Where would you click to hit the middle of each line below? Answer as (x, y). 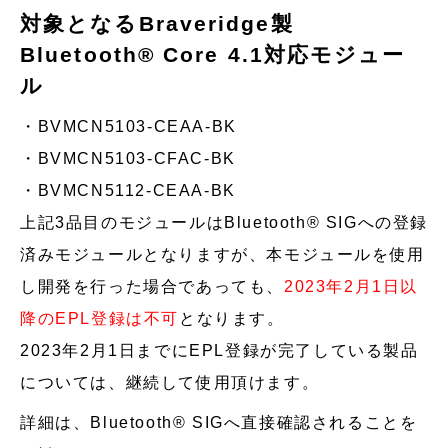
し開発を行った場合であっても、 (152, 286)
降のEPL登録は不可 (99, 318)
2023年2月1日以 (351, 286)
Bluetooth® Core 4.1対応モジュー (213, 54)
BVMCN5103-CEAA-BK (137, 126)
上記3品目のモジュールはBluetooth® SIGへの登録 (224, 222)
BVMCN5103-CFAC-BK (136, 158)
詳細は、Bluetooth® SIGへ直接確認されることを (219, 422)
